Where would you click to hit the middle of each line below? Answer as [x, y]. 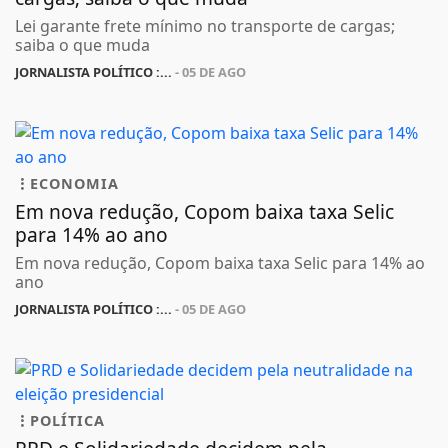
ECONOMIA [74, 184]
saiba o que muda [82, 45]
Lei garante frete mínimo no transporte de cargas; [205, 26]
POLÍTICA [67, 421]
